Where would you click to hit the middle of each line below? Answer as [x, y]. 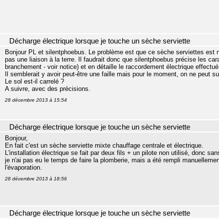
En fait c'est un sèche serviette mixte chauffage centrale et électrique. [104, 145]
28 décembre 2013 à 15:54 [36, 100]
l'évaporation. [23, 167]
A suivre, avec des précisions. [48, 89]
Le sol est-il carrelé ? [34, 81]
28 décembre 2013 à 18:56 [36, 179]
